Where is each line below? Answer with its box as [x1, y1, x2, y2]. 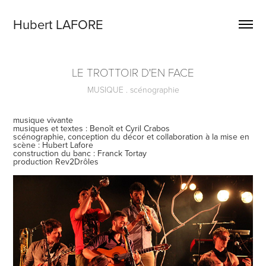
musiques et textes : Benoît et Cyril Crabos [13, 122, 170, 134]
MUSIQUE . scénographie [87, 84, 179, 95]
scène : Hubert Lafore [13, 139, 94, 151]
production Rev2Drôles [13, 156, 99, 167]
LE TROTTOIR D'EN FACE [72, 64, 194, 80]
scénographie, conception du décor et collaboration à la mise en [13, 131, 250, 142]
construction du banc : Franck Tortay [13, 147, 147, 159]
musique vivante [13, 114, 74, 126]
